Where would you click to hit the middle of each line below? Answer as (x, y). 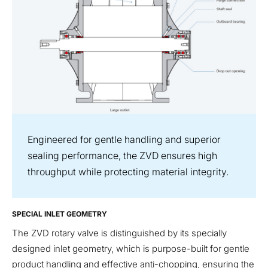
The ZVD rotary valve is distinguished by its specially (119, 233)
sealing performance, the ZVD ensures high (122, 155)
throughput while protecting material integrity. (128, 171)
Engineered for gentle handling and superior (124, 139)
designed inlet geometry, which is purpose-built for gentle (131, 248)
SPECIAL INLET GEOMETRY (60, 214)
